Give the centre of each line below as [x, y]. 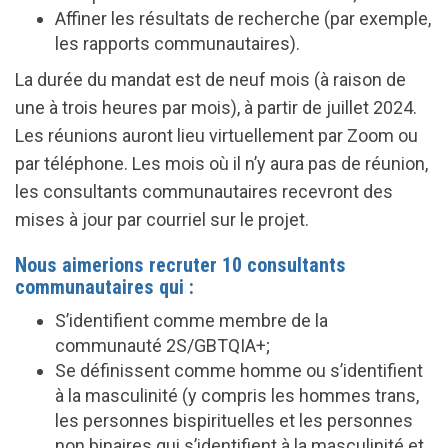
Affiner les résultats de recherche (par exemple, [243, 18]
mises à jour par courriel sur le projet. [162, 219]
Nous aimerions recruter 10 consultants [180, 265]
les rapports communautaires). [177, 43]
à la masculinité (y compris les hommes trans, [237, 395]
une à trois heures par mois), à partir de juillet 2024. [216, 107]
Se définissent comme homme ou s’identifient [239, 370]
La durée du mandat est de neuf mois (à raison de [210, 79]
